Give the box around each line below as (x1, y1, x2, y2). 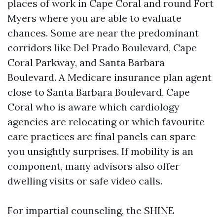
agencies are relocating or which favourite (7, 115, 205, 128)
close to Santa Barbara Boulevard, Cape (7, 86, 190, 98)
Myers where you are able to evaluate (7, 12, 182, 24)
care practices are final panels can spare (7, 130, 196, 143)
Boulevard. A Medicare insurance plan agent (7, 71, 212, 83)
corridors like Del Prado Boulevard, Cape (7, 41, 197, 54)
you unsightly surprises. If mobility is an (7, 145, 193, 157)
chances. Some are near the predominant (7, 27, 199, 39)
